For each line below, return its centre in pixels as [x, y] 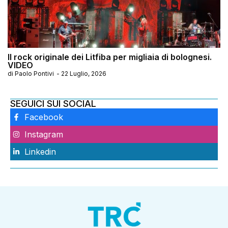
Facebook [44, 117]
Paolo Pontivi [34, 73]
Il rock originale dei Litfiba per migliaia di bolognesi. [110, 57]
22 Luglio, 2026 [84, 73]
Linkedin [40, 151]
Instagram [44, 134]
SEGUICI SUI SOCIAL [53, 103]
